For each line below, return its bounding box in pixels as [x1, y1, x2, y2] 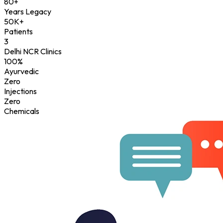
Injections [4, 86, 37, 97]
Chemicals [4, 106, 39, 116]
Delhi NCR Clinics [4, 46, 62, 57]
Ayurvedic [4, 66, 39, 77]
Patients [4, 26, 33, 37]
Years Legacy [4, 6, 51, 17]
